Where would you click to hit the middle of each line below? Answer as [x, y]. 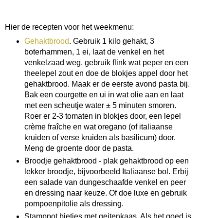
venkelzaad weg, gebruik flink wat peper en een [106, 63]
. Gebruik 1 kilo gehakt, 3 [111, 41]
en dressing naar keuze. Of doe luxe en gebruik [105, 193]
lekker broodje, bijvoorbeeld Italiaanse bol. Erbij [106, 172]
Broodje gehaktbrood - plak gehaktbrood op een [106, 161]
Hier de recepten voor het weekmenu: [69, 27]
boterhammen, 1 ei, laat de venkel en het [94, 52]
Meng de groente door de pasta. [80, 148]
